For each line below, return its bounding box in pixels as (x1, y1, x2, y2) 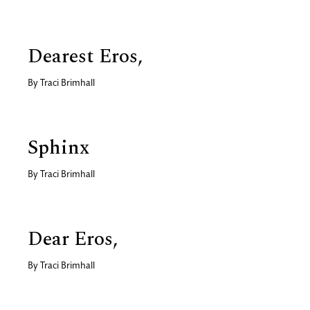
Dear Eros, (28, 224, 118, 254)
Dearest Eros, (28, 41, 143, 71)
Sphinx (28, 132, 89, 163)
